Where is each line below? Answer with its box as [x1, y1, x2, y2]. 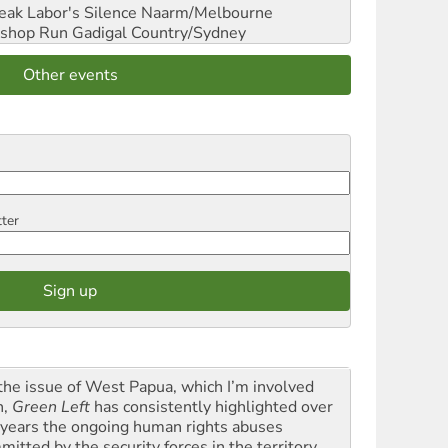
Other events [22, 63, 118, 86]
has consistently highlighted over [94, 395, 333, 418]
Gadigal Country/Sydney [68, 21, 246, 44]
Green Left [12, 395, 94, 418]
